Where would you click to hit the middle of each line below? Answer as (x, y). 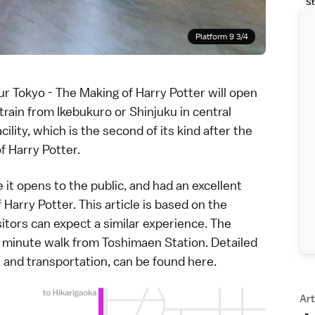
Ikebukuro (84, 112)
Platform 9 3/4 (221, 37)
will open (231, 93)
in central (204, 112)
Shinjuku (153, 112)
